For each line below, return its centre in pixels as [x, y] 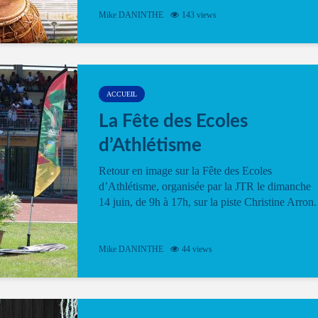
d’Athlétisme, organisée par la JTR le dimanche [205, 186]
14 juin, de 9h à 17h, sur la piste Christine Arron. [208, 202]
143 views [199, 15]
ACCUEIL [122, 94]
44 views [197, 250]
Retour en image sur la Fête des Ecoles [185, 171]
